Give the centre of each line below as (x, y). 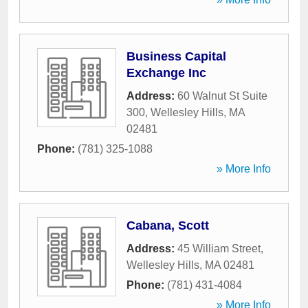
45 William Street (219, 249)
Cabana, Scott (168, 225)
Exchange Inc (166, 73)
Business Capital (176, 56)
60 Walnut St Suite (222, 96)
